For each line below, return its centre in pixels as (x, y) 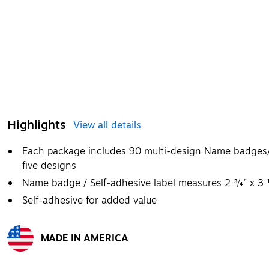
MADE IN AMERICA (85, 238)
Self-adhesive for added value (89, 200)
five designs (49, 165)
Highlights (37, 125)
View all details (107, 125)
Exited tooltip (33, 257)
